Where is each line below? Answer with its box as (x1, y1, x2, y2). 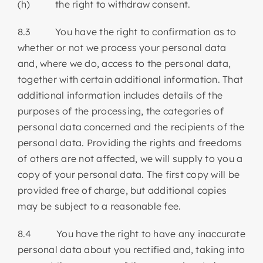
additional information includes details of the (17, 89, 223, 101)
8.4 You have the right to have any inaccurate (17, 227, 245, 240)
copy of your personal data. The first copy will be (17, 168, 240, 180)
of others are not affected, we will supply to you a (17, 152, 243, 164)
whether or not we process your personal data (17, 41, 227, 53)
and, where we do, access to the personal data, (17, 57, 231, 69)
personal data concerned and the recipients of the (17, 120, 244, 133)
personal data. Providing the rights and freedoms (17, 136, 242, 149)
